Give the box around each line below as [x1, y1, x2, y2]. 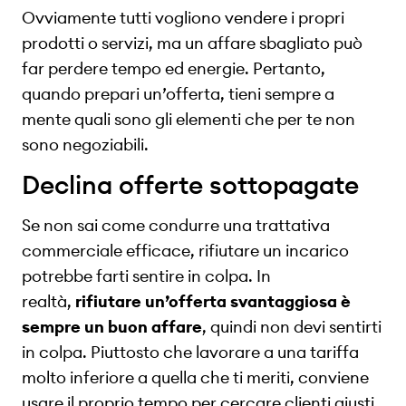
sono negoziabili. [22, 134, 149, 156]
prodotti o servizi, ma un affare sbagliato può [22, 33, 362, 54]
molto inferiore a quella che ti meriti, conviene [22, 366, 369, 388]
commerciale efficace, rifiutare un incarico [22, 239, 349, 261]
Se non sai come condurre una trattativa [22, 214, 330, 236]
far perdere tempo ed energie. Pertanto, [22, 58, 325, 80]
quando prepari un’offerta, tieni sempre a [22, 83, 334, 105]
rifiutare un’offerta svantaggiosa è [75, 290, 351, 312]
